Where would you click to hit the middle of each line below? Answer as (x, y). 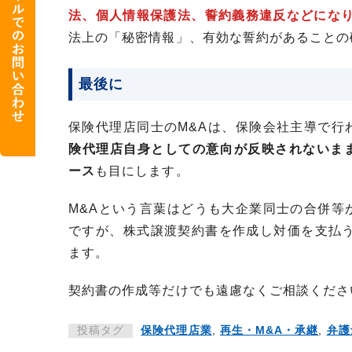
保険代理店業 (176, 331)
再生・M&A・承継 (269, 331)
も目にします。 (142, 171)
